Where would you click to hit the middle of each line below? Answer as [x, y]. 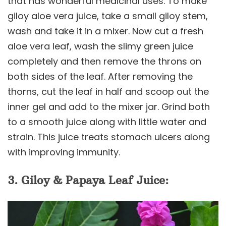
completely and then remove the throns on [104, 61]
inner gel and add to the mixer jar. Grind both [109, 106]
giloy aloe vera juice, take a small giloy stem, [108, 16]
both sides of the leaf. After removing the [100, 76]
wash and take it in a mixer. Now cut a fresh [105, 31]
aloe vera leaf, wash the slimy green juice [100, 46]
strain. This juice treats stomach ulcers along [109, 137]
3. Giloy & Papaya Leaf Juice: [88, 180]
